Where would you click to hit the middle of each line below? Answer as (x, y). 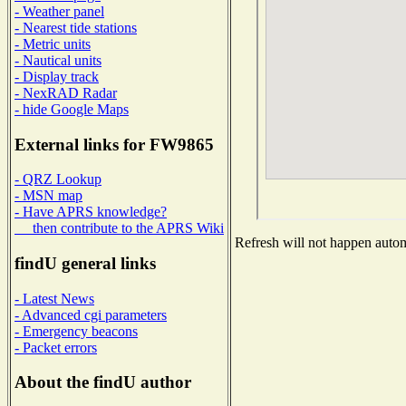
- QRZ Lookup (58, 179)
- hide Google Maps (72, 109)
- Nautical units (58, 60)
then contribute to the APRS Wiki (119, 228)
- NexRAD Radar (66, 92)
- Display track (57, 76)
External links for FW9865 (114, 144)
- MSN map (48, 196)
